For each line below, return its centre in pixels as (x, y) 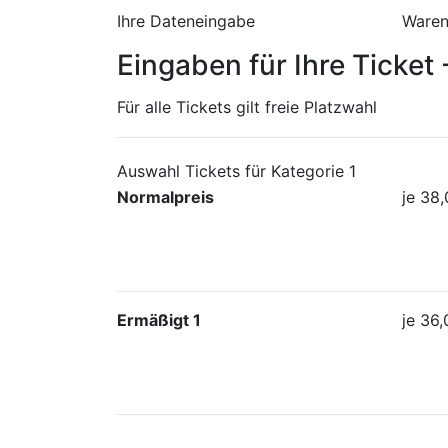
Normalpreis (165, 196)
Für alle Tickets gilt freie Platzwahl (247, 106)
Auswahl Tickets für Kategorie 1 (236, 170)
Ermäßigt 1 (159, 319)
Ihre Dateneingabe (186, 20)
